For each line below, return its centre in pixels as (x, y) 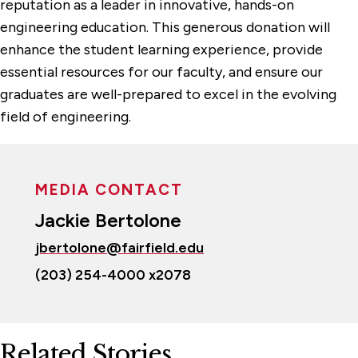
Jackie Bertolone (108, 220)
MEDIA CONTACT (109, 190)
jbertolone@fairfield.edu (119, 248)
